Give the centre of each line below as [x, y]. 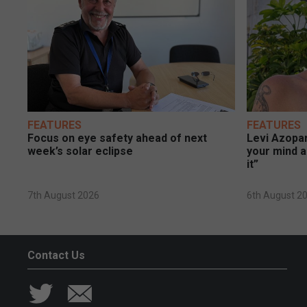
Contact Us [56, 256]
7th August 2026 [63, 196]
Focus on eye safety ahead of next [117, 138]
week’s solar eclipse [80, 151]
